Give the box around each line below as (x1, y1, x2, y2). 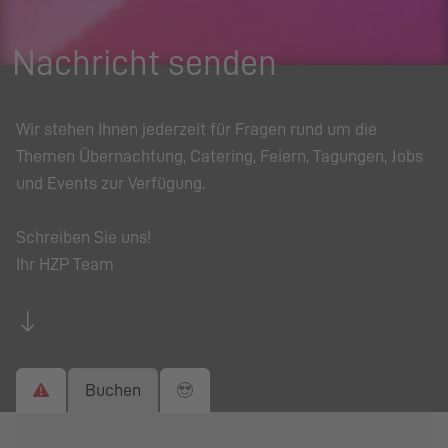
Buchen (85, 380, 141, 399)
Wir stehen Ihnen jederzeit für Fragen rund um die (16, 119, 377, 138)
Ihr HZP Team (16, 254, 114, 273)
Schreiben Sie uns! (16, 227, 151, 246)
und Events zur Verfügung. (16, 173, 205, 192)
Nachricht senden (12, 44, 277, 81)
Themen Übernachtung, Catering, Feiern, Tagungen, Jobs (16, 146, 423, 165)
